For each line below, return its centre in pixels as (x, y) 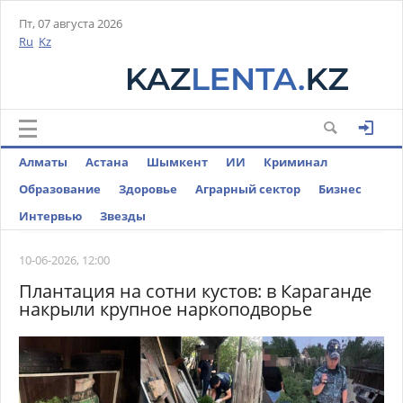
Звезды (123, 216)
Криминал (296, 162)
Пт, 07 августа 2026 (71, 23)
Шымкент (177, 162)
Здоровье (148, 189)
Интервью (50, 216)
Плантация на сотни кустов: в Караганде (195, 291)
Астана (107, 162)
